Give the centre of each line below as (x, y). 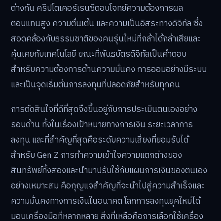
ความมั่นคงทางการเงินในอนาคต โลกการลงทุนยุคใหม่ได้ (106, 202)
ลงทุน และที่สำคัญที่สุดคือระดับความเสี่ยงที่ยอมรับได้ (100, 140)
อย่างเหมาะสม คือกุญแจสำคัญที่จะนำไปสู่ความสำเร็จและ (108, 186)
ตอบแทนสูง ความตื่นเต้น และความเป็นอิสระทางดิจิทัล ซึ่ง (107, 24)
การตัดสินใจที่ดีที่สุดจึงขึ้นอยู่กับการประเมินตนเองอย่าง (104, 110)
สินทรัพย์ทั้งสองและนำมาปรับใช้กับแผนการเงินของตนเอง (109, 171)
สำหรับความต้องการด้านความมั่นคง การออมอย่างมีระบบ (109, 70)
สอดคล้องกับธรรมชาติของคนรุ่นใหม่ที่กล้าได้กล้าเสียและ (106, 39)
